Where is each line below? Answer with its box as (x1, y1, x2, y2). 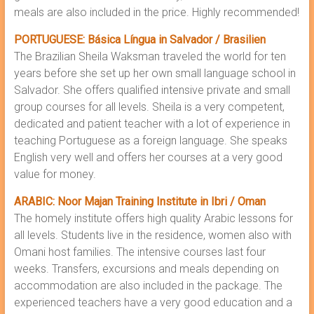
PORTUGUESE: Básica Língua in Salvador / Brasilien (13, 33, 266, 46)
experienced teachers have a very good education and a (13, 296, 292, 309)
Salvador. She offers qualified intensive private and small (13, 83, 290, 97)
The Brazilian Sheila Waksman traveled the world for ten (13, 50, 286, 63)
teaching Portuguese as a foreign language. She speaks (13, 134, 287, 147)
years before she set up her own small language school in (13, 67, 296, 80)
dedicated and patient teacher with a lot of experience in (13, 117, 290, 130)
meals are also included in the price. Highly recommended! (13, 6, 299, 19)
